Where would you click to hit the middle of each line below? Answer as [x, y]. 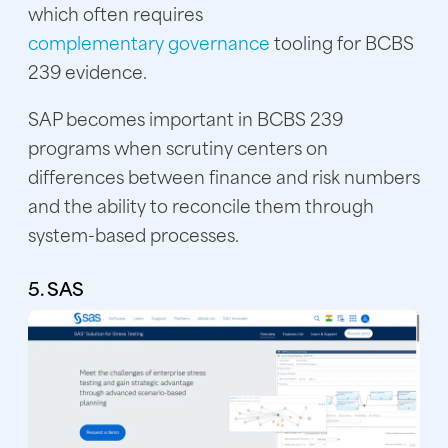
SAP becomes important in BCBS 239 [185, 117]
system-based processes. [133, 233]
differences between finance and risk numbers [224, 175]
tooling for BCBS [342, 41]
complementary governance [149, 41]
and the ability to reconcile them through [201, 204]
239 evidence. [87, 70]
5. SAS [56, 287]
